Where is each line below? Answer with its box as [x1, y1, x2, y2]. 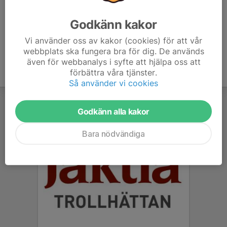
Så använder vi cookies [69, 78, 158, 88]
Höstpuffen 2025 [6, 28, 63, 37]
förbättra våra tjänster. [70, 67, 157, 78]
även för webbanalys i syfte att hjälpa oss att [26, 56, 201, 67]
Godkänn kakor [70, 17, 157, 32]
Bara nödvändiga [82, 128, 145, 139]
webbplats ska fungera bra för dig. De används [23, 46, 204, 56]
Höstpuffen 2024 [6, 16, 63, 25]
